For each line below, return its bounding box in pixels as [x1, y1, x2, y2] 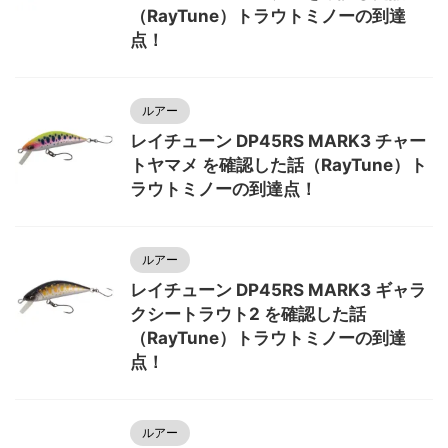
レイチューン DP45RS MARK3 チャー [130, 131, 426, 151]
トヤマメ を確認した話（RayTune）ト [130, 155, 427, 175]
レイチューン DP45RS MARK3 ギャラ [130, 280, 426, 300]
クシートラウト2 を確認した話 [130, 304, 366, 324]
